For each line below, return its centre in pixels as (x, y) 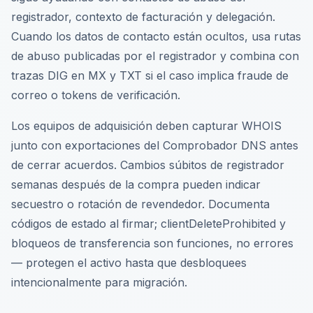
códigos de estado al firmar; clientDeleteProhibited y (148, 224)
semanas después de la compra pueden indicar (136, 184)
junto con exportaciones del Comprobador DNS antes (155, 145)
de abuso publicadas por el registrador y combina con (155, 56)
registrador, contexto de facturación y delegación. (143, 17)
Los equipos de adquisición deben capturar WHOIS (146, 126)
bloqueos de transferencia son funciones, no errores (152, 243)
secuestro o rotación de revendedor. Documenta (140, 204)
